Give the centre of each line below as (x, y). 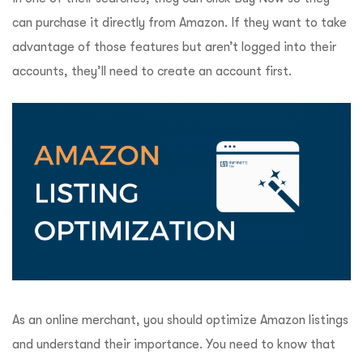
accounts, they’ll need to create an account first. (154, 72)
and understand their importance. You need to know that (174, 344)
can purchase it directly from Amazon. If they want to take (179, 23)
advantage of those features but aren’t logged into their (174, 47)
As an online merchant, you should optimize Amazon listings (180, 320)
